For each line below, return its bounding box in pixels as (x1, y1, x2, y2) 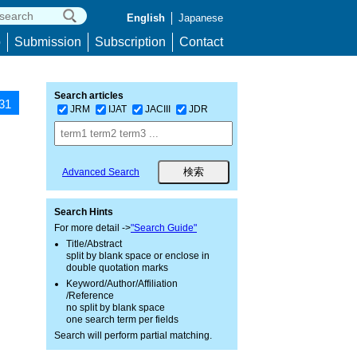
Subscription (95, 35, 166, 49)
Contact (179, 35, 223, 49)
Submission (14, 35, 81, 49)
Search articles (54, 90, 124, 101)
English (127, 12, 165, 24)
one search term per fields (66, 314, 178, 325)
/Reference (66, 290, 114, 301)
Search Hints (54, 206, 113, 218)
